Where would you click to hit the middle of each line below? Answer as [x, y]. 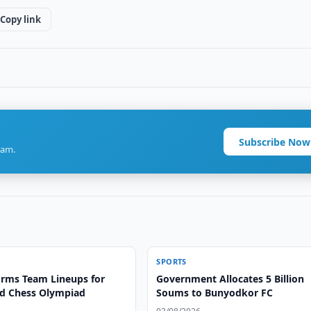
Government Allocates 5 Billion [230, 279]
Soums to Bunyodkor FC [215, 293]
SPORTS [171, 261]
